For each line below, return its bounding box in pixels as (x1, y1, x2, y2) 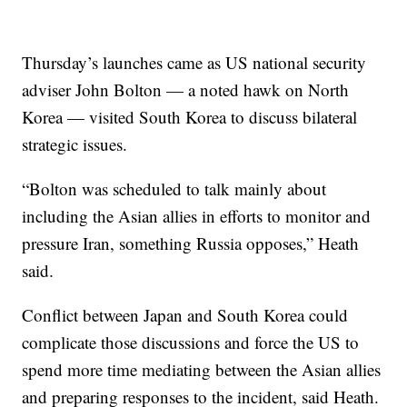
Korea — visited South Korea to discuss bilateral (22, 105, 358, 128)
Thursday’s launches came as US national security (22, 51, 367, 74)
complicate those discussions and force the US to (22, 331, 360, 353)
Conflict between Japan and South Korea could (22, 303, 349, 326)
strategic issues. (22, 133, 128, 155)
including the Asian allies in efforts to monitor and (22, 204, 372, 227)
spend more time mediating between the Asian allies (22, 358, 382, 381)
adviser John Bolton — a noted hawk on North (22, 78, 350, 101)
